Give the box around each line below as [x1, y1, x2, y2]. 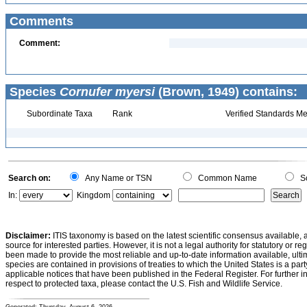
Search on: [8, 173, 51, 183]
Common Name [194, 173, 257, 183]
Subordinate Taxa [24, 109, 93, 119]
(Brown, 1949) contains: [155, 85, 297, 99]
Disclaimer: [5, 231, 51, 241]
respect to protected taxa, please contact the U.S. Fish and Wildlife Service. [5, 279, 282, 288]
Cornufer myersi [60, 85, 155, 99]
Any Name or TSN [81, 173, 152, 183]
